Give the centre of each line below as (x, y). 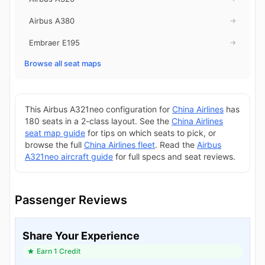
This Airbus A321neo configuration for (98, 109)
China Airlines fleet (119, 144)
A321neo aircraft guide (69, 156)
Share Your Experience (81, 235)
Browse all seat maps (63, 63)
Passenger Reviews (71, 200)
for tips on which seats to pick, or (151, 132)
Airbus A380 (52, 20)
